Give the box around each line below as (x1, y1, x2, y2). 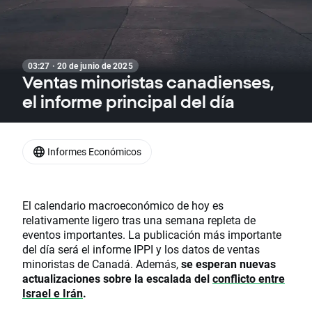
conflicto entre (212, 271, 285, 286)
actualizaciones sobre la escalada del (22, 271, 212, 286)
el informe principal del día (22, 92, 235, 111)
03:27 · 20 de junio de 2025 (28, 60, 133, 71)
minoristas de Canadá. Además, (22, 256, 181, 272)
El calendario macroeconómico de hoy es (22, 198, 224, 213)
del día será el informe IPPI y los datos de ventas (22, 242, 260, 257)
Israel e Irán (22, 286, 83, 301)
